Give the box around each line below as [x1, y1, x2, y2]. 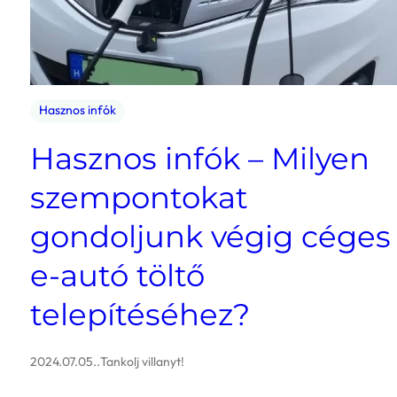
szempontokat [30, 179, 248, 217]
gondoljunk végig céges [30, 218, 391, 256]
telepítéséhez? [30, 296, 250, 334]
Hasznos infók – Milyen [30, 140, 370, 178]
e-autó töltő [30, 257, 205, 295]
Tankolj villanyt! [100, 354, 184, 370]
